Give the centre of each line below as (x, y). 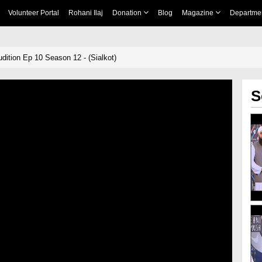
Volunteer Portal (33, 13)
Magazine (198, 13)
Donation (127, 13)
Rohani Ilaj (85, 13)
